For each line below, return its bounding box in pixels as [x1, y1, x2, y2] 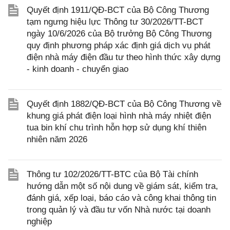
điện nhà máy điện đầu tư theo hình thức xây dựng [27, 52, 220, 62]
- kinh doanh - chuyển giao [27, 64, 128, 74]
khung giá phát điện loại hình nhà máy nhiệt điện [27, 111, 211, 121]
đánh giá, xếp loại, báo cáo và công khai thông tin [27, 193, 216, 203]
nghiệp [27, 217, 52, 226]
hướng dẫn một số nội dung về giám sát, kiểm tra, [27, 181, 218, 191]
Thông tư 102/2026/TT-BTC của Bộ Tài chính [27, 169, 198, 179]
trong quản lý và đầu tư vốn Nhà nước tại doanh [27, 205, 210, 215]
